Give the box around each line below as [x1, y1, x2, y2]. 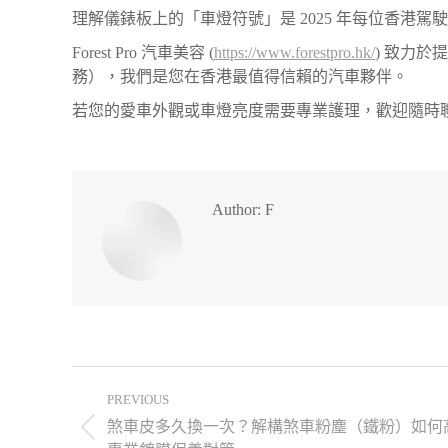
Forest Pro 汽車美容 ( [72, 44, 214, 61]
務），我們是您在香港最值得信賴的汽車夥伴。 [72, 68, 408, 85]
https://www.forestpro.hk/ [214, 44, 375, 61]
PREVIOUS [107, 392, 169, 407]
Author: [212, 201, 261, 218]
